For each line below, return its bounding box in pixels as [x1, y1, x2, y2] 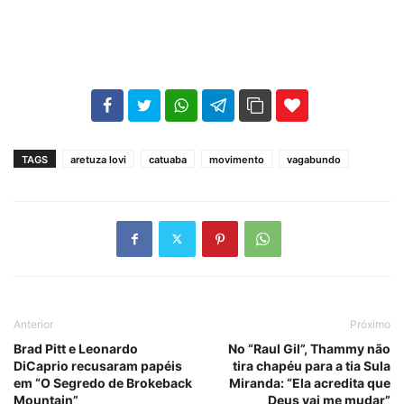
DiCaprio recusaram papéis [14, 357, 182, 373]
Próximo [350, 317, 390, 331]
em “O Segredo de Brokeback [14, 374, 192, 390]
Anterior [14, 317, 53, 331]
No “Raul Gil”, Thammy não [228, 340, 390, 356]
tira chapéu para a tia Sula [233, 357, 390, 373]
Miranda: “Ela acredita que [229, 374, 390, 390]
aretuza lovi [70, 152, 126, 166]
